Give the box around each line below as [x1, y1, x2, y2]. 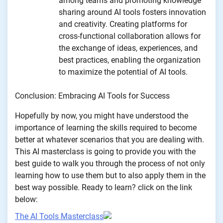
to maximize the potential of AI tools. [59, 67, 188, 77]
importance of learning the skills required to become [15, 122, 197, 132]
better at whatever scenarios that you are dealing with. [15, 134, 204, 144]
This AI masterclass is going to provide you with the [15, 146, 196, 156]
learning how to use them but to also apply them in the [15, 170, 206, 180]
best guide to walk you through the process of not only [15, 158, 205, 168]
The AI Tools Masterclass [15, 211, 104, 221]
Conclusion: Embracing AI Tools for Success [15, 91, 170, 101]
